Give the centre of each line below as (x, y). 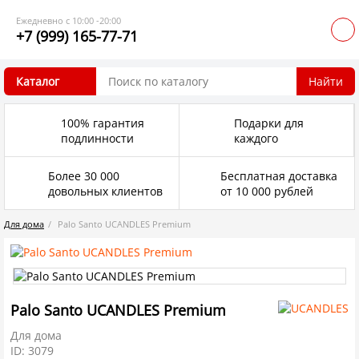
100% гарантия (103, 123)
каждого (256, 138)
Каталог (38, 81)
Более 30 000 (84, 175)
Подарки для (268, 123)
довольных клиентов (106, 191)
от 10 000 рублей (267, 191)
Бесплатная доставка (279, 175)
